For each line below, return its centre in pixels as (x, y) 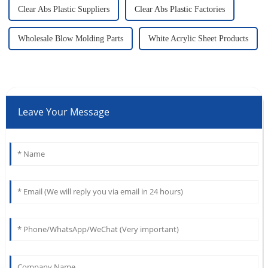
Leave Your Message (63, 112)
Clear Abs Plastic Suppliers (63, 10)
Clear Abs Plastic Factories (179, 10)
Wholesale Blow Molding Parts (70, 39)
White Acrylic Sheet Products (198, 39)
